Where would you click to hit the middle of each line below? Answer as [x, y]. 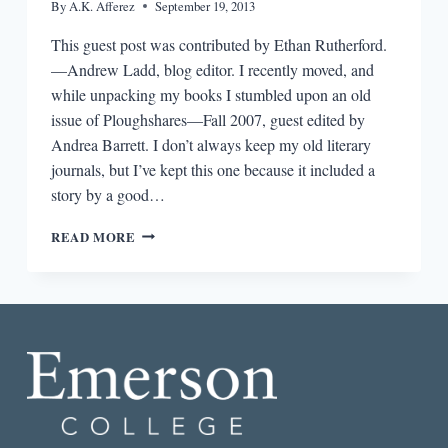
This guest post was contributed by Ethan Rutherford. [218, 44]
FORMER [165, 291]
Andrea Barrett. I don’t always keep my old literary [210, 144]
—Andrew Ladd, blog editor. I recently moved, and [212, 69]
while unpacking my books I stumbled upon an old [210, 94]
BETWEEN [170, 271]
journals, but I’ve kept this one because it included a [212, 169]
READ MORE [93, 236]
